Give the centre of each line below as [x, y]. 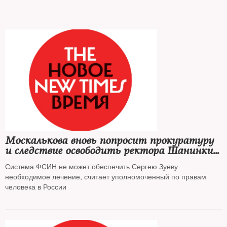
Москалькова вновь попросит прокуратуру [109, 141]
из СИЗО [26, 161]
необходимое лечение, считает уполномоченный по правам [106, 176]
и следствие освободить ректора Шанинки [109, 151]
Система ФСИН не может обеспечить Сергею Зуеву [91, 166]
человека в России [36, 186]
